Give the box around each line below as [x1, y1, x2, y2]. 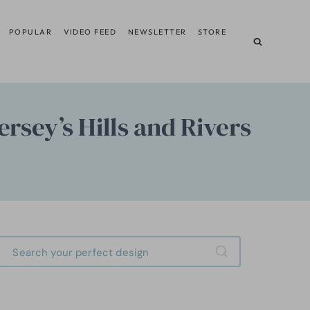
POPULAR [8, 26, 53, 37]
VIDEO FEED [63, 26, 117, 37]
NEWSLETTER [127, 26, 187, 37]
